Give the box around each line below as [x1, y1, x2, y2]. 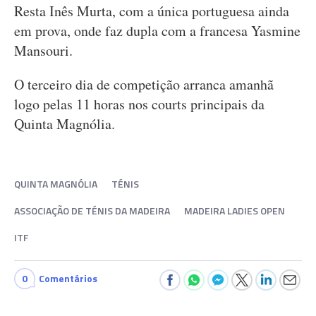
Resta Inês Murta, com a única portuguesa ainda [14, 1, 289, 20]
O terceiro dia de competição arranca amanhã [14, 75, 274, 94]
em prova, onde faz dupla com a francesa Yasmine [14, 21, 300, 40]
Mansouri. [14, 41, 78, 60]
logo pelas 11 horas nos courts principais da [14, 95, 265, 114]
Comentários [39, 271, 97, 286]
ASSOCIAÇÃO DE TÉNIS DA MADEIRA [14, 203, 170, 218]
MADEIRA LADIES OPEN [184, 203, 285, 218]
